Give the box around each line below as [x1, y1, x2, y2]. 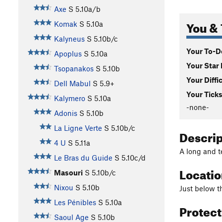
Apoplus [54, 49, 82, 58]
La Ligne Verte [54, 123, 102, 133]
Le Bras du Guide [54, 153, 112, 163]
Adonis [54, 109, 77, 118]
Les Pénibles [54, 198, 96, 207]
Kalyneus [54, 34, 85, 44]
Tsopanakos [54, 64, 94, 73]
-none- [186, 102, 209, 111]
